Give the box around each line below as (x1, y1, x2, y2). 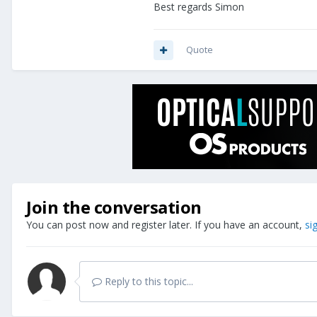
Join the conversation (26, 195, 202, 219)
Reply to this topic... (102, 275, 193, 289)
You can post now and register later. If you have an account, (26, 218, 305, 232)
